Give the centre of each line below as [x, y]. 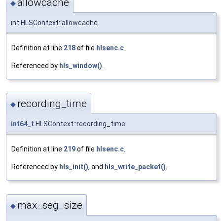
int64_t [22, 124]
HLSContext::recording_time [80, 124]
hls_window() [81, 65]
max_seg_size [50, 205]
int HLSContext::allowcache [54, 22]
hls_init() [74, 167]
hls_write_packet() [135, 167]
